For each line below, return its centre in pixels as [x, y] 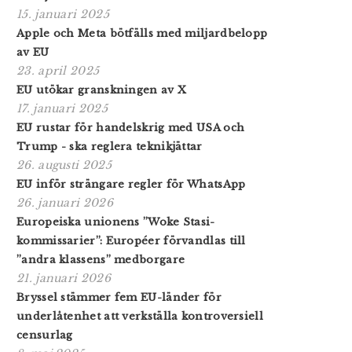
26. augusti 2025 [64, 165]
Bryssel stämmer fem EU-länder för [119, 297]
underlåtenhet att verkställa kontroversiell [140, 316]
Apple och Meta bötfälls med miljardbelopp [142, 33]
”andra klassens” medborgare [101, 259]
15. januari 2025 [63, 14]
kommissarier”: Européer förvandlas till [131, 240]
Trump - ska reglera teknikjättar [110, 146]
